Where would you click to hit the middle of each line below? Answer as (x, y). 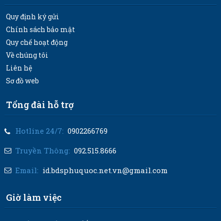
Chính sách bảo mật (40, 30)
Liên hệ (19, 68)
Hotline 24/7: (39, 131)
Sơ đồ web (22, 81)
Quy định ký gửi (32, 17)
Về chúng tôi (27, 55)
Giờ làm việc (34, 198)
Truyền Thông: (42, 151)
